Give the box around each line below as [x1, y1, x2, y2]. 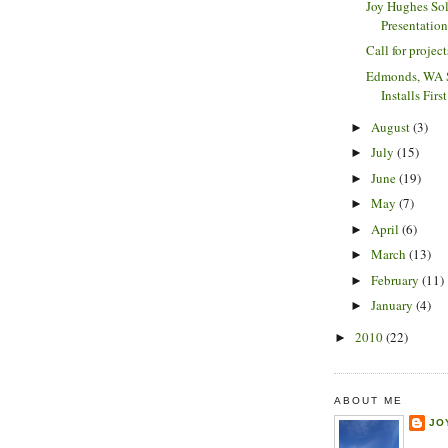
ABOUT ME [334, 394, 404, 406]
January [370, 296, 416, 315]
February [370, 270, 422, 289]
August [370, 117, 413, 136]
